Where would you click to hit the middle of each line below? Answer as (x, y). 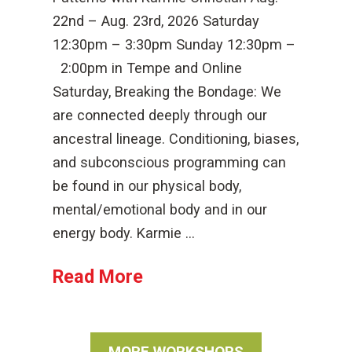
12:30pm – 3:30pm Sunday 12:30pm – (174, 44)
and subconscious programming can (170, 162)
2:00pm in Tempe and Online (148, 68)
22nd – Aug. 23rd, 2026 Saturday (156, 21)
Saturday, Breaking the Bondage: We (167, 92)
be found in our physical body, (147, 186)
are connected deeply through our (160, 115)
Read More (98, 276)
